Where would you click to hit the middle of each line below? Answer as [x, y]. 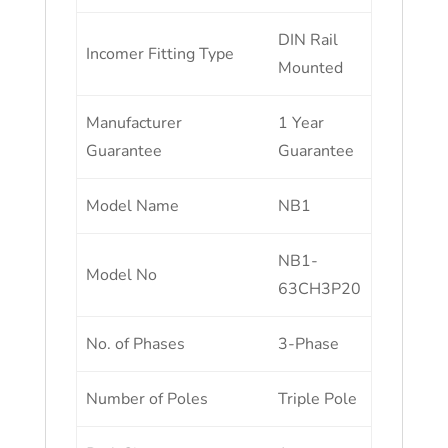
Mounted [311, 68]
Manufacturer [134, 123]
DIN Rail [308, 40]
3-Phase [309, 344]
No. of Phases [136, 344]
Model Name [133, 206]
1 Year [301, 123]
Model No [122, 275]
